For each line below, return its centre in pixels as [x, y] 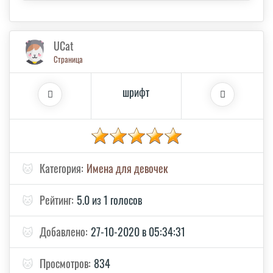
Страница [68, 59]
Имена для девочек [127, 168]
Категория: [62, 168]
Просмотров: [65, 264]
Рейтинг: [57, 200]
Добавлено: [64, 232]
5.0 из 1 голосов [109, 200]
